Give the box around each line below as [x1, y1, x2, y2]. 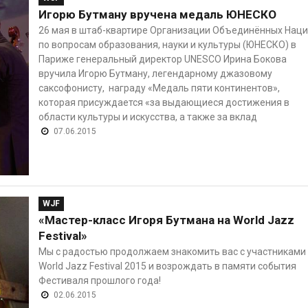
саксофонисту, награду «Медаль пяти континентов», [38, 82, 280, 93]
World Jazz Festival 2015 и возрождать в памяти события [38, 260, 296, 272]
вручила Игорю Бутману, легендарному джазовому [38, 67, 272, 79]
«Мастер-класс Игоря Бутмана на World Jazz [38, 212, 294, 227]
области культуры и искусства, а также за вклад [38, 111, 257, 122]
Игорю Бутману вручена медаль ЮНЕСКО [38, 7, 276, 21]
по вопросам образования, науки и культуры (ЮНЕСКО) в [38, 38, 296, 50]
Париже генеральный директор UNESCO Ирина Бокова [38, 53, 287, 65]
